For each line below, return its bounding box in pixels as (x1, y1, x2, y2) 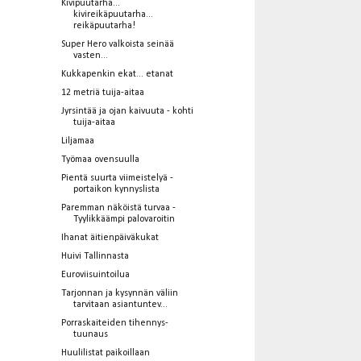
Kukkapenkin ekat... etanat (60, 68, 173, 79)
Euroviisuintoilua (60, 269, 130, 280)
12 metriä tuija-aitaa (60, 87, 144, 98)
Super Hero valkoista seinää (60, 39, 174, 49)
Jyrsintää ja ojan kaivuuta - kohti (60, 106, 193, 116)
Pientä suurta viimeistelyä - (60, 172, 173, 183)
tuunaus (73, 329, 108, 339)
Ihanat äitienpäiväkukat (60, 232, 159, 243)
